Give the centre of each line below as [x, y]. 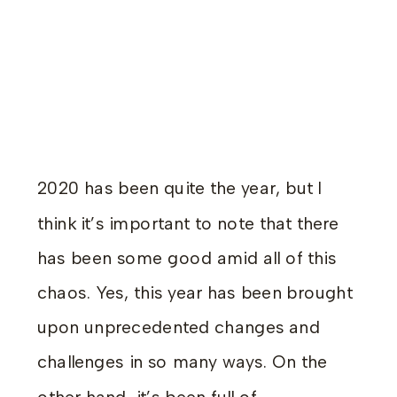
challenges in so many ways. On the [183, 362]
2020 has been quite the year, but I [179, 189]
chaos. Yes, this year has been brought [195, 293]
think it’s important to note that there [188, 224]
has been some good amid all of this [187, 258]
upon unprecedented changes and [179, 327]
